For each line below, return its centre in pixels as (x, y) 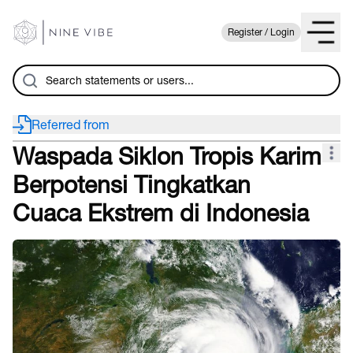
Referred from (71, 124)
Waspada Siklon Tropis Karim (167, 156)
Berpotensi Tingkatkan (132, 184)
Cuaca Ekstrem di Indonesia (161, 212)
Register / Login (261, 32)
